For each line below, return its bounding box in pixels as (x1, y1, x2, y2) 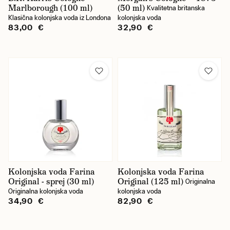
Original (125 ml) (118, 176, 183, 187)
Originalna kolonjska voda (8, 187, 83, 195)
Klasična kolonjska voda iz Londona (8, 14, 111, 22)
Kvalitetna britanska (147, 4, 205, 12)
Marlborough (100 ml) (8, 3, 92, 13)
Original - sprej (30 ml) (8, 176, 94, 187)
